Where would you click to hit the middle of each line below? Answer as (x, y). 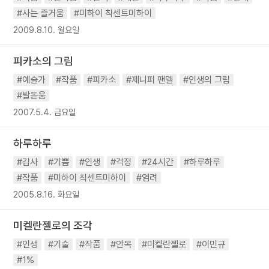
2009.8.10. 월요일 (47, 30)
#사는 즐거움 (41, 13)
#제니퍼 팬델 (150, 80)
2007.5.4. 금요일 (45, 112)
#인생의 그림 (207, 80)
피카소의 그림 (44, 61)
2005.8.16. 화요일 (47, 194)
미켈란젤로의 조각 (53, 225)
